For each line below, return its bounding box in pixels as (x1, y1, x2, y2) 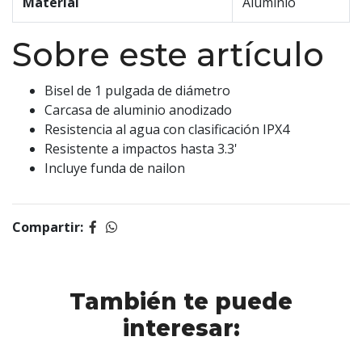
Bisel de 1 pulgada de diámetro (44, 82, 230, 100)
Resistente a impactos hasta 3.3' (44, 140, 238, 158)
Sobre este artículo (12, 35, 324, 75)
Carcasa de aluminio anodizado (44, 101, 232, 120)
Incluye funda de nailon (44, 159, 185, 178)
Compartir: (12, 218, 83, 237)
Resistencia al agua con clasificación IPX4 (44, 120, 289, 139)
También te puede (69, 288, 293, 316)
